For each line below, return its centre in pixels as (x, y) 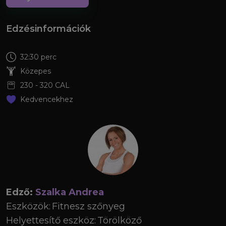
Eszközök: (28, 206)
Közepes (36, 71)
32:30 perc (38, 57)
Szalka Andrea (70, 192)
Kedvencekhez (47, 99)
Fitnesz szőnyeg (89, 206)
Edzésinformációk (48, 29)
